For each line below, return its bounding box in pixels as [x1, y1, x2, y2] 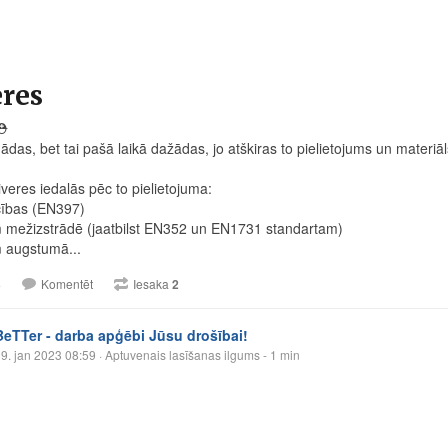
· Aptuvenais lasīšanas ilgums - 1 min [96, 346, 300, 364]
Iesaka [133, 275, 172, 293]
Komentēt [41, 275, 93, 293]
